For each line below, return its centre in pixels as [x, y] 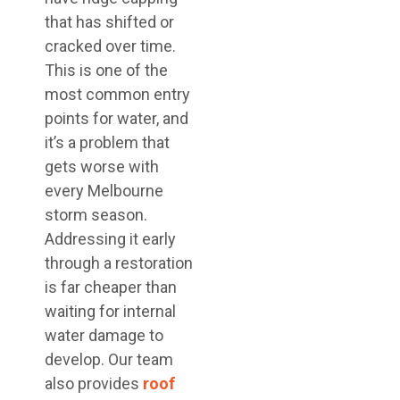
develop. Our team [109, 359]
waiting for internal [110, 311]
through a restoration [119, 263]
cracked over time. [110, 46]
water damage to [104, 335]
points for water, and [117, 118]
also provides [94, 383]
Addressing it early [110, 239]
